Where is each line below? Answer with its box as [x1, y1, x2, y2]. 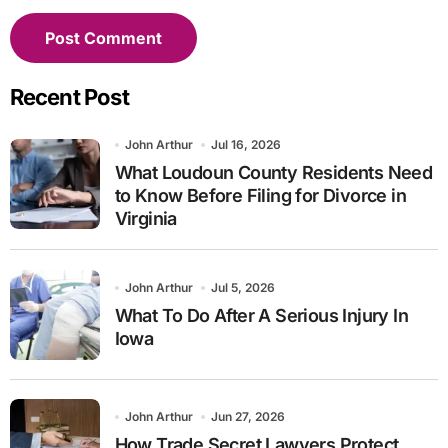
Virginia [114, 208, 177, 230]
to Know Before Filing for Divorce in [114, 185, 406, 207]
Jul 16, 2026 [211, 137, 282, 153]
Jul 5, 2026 [211, 279, 276, 295]
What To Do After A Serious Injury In [114, 304, 408, 326]
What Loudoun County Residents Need [114, 162, 433, 184]
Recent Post [9, 84, 129, 111]
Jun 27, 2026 [211, 408, 286, 424]
